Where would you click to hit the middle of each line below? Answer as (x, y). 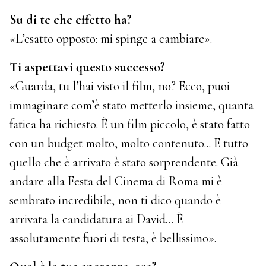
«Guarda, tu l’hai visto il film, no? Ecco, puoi (120, 86)
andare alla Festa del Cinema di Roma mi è (116, 181)
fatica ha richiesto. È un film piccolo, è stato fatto (130, 124)
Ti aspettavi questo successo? (88, 67)
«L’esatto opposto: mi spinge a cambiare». (111, 38)
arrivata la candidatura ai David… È (96, 219)
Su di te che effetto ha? (71, 19)
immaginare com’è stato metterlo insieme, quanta (132, 105)
